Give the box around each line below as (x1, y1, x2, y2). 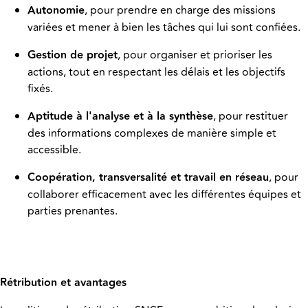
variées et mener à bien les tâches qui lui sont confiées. (27, 19, 300, 36)
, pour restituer (213, 108, 288, 125)
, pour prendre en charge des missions (85, 2, 276, 19)
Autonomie (27, 2, 85, 20)
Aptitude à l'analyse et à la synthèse (27, 108, 213, 126)
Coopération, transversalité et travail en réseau (27, 169, 269, 187)
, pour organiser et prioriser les (118, 47, 272, 64)
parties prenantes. (27, 203, 118, 220)
